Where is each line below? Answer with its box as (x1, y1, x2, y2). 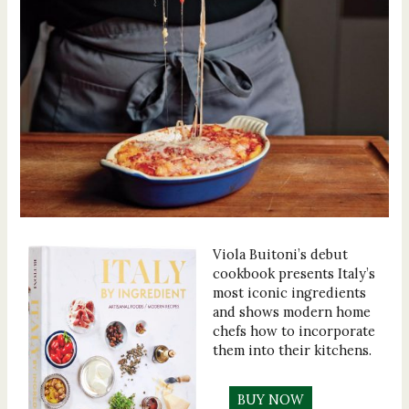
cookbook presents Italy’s (212, 264, 375, 282)
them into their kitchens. (212, 341, 372, 359)
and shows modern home (212, 302, 371, 320)
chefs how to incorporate (212, 321, 375, 340)
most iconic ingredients (212, 283, 366, 301)
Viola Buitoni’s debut (212, 245, 348, 263)
